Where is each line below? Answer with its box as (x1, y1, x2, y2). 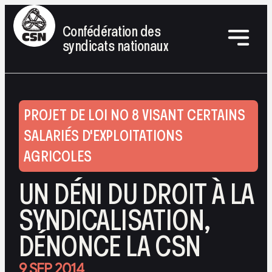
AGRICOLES (24, 144, 92, 169)
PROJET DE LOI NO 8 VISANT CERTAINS (24, 103, 246, 128)
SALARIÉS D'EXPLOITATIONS (24, 123, 183, 149)
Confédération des (62, 20, 161, 43)
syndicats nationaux (62, 35, 169, 58)
